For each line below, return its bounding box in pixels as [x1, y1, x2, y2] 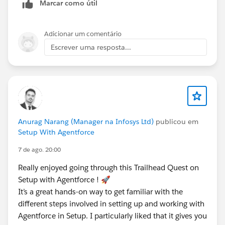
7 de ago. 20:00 [18, 145, 61, 154]
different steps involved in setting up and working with [18, 199, 204, 209]
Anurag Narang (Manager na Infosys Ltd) [18, 117, 154, 127]
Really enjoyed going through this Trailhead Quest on [18, 163, 199, 173]
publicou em [154, 117, 198, 127]
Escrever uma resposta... [51, 43, 131, 52]
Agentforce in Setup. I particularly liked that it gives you [18, 211, 207, 221]
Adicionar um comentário [44, 30, 122, 39]
